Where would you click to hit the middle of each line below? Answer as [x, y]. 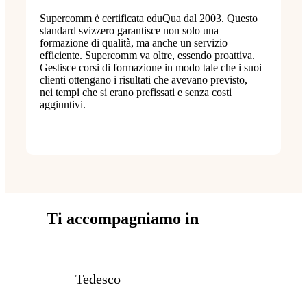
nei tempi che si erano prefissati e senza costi [135, 93]
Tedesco [98, 279]
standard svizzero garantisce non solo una [129, 31]
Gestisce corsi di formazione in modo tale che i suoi [150, 68]
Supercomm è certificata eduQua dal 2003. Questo [148, 19]
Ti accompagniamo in [122, 219]
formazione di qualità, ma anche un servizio [133, 43]
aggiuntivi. [62, 105]
